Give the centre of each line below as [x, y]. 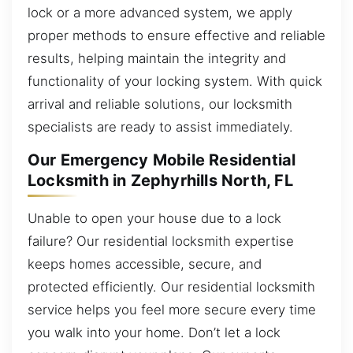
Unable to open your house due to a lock [154, 218]
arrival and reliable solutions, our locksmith [160, 104]
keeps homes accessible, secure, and [145, 264]
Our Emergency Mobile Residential [162, 160]
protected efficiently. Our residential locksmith [171, 286]
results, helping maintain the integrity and [157, 58]
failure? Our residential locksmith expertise [161, 241]
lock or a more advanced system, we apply [160, 12]
